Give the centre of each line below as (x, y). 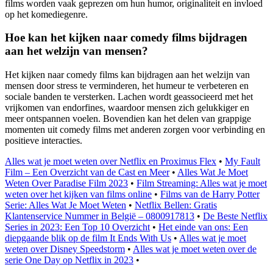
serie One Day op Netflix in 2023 (69, 260)
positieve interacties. (44, 140)
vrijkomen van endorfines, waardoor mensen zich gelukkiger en (127, 107)
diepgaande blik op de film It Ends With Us (88, 238)
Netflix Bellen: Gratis (176, 205)
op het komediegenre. (46, 14)
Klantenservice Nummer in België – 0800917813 (100, 216)
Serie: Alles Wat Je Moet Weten (66, 205)
